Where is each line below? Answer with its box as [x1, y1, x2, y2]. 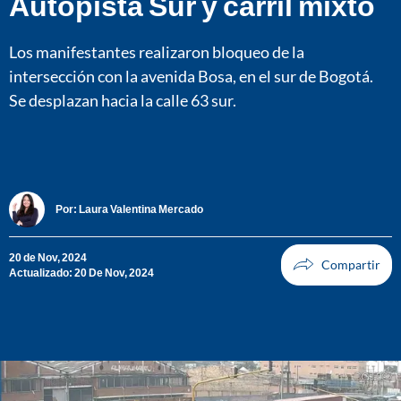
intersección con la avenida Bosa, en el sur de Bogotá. [9, 65, 373, 86]
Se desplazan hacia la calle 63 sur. [9, 90, 236, 110]
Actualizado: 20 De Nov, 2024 [9, 265, 154, 279]
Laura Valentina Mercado [79, 202, 203, 217]
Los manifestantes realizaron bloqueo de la [9, 41, 304, 62]
